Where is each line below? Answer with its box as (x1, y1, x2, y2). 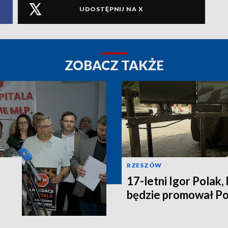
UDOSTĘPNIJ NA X (79, 5, 144, 13)
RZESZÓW (127, 161, 162, 169)
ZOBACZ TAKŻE (64, 56, 164, 73)
